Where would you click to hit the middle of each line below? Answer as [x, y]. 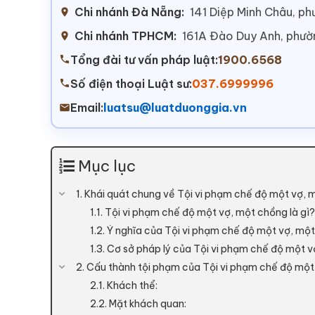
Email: [87, 108]
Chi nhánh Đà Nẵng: [129, 12]
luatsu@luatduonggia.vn [175, 108]
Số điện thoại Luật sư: [131, 84]
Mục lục [107, 166]
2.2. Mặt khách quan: [138, 304]
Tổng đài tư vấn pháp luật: [144, 60]
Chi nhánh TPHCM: [126, 36]
